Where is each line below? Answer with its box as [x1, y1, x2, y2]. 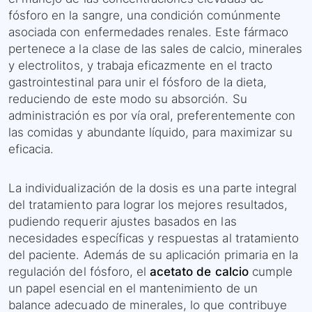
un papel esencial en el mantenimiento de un [8, 281, 258, 296]
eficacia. [8, 142, 54, 157]
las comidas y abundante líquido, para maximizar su [8, 125, 293, 140]
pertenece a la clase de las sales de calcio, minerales [8, 42, 303, 56]
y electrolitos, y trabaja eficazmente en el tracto [8, 58, 273, 73]
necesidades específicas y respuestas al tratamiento [8, 231, 299, 246]
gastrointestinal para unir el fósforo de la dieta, [8, 75, 267, 90]
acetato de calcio [150, 265, 249, 279]
